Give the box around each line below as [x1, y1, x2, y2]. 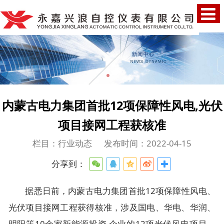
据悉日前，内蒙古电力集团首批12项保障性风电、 [25, 185, 216, 197]
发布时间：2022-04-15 [104, 137, 192, 149]
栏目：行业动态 [32, 137, 92, 149]
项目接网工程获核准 [58, 116, 166, 133]
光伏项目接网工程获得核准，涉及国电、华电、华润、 [8, 201, 216, 213]
